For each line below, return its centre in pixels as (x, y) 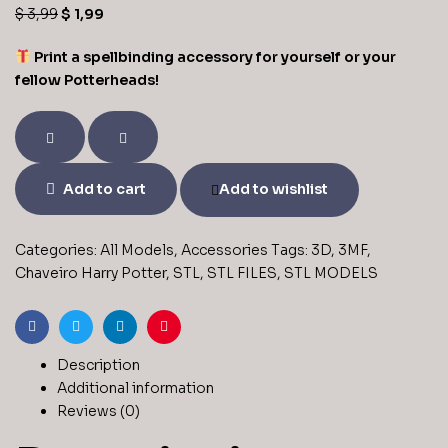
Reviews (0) (98, 411)
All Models (137, 250)
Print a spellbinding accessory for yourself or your (214, 56)
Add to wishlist (273, 189)
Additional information (135, 388)
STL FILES (242, 273)
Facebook (65, 342)
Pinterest (195, 342)
